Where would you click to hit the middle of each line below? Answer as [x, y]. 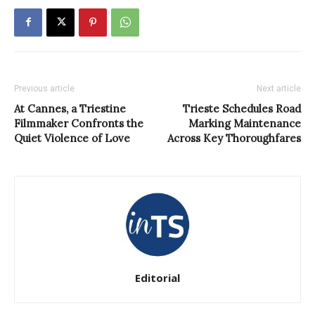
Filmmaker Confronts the [79, 123]
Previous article [44, 88]
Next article [279, 88]
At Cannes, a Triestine [70, 108]
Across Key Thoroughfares [234, 138]
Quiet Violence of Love [72, 138]
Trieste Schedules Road [242, 108]
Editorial [157, 277]
